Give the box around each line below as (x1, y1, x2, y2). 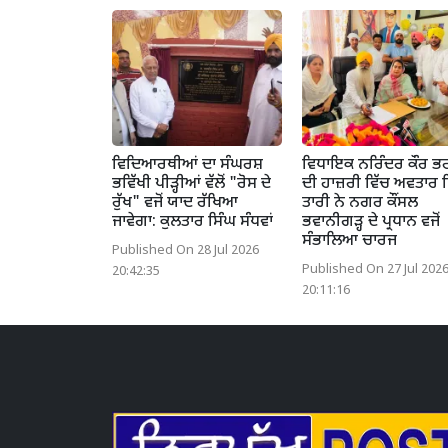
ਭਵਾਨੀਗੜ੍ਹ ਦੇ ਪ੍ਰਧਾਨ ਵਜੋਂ (302, 211, 440, 233)
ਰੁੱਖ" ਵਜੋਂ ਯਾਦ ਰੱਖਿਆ (112, 192, 238, 214)
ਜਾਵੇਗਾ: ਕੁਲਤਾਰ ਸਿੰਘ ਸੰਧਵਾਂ (112, 211, 273, 233)
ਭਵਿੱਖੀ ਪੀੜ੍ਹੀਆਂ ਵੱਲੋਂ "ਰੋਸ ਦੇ (112, 173, 271, 195)
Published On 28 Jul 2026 (112, 242, 259, 259)
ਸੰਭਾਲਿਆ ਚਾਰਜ (302, 230, 397, 252)
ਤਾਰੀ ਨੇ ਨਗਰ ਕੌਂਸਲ (302, 192, 418, 214)
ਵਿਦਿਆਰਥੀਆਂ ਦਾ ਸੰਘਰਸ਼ (112, 154, 263, 176)
